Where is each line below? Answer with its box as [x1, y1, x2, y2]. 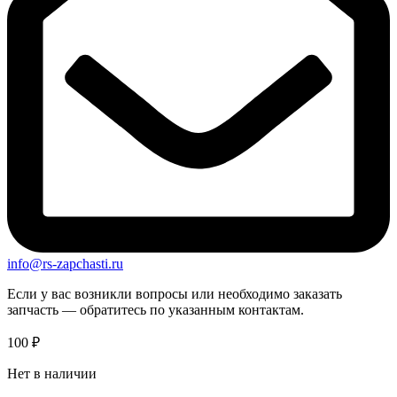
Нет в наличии [7, 365, 97, 381]
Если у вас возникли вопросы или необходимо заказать [7, 285, 342, 301]
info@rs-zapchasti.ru [7, 255, 123, 271]
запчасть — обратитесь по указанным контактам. [7, 301, 304, 317]
